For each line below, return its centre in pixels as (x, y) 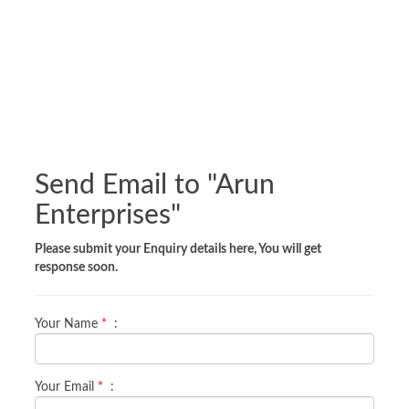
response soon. (77, 268)
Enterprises (103, 216)
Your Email (67, 388)
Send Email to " (126, 186)
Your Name (68, 325)
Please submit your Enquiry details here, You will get (178, 250)
